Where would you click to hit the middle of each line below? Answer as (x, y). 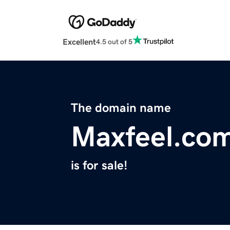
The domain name (121, 108)
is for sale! (99, 166)
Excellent (79, 42)
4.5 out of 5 (114, 41)
